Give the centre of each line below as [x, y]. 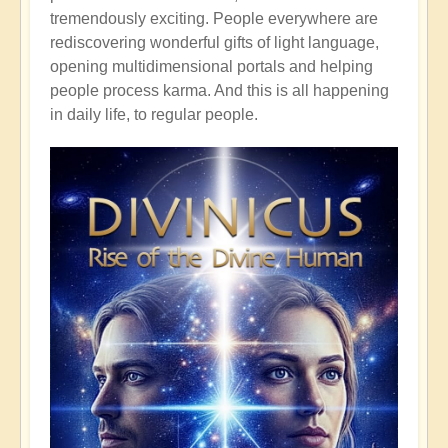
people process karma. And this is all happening [219, 91]
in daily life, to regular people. [154, 115]
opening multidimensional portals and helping [211, 67]
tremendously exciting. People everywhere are [214, 19]
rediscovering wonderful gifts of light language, [214, 43]
